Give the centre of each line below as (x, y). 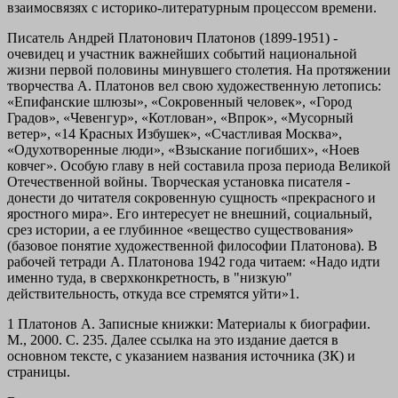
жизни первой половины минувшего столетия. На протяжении (199, 70)
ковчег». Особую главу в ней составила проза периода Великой (199, 166)
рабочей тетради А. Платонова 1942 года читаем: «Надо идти (194, 262)
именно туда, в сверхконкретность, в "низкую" (150, 278)
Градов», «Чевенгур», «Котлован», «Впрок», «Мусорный (180, 118)
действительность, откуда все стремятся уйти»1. (153, 294)
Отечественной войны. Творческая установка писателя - (179, 182)
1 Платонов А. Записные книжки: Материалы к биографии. (189, 324)
